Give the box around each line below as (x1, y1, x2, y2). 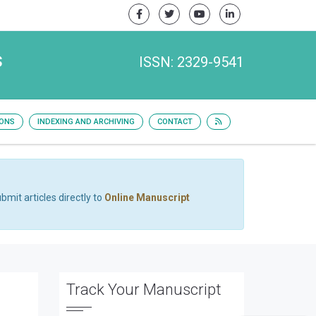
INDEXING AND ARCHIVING (37, 117, 135, 126)
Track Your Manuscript (66, 281, 221, 298)
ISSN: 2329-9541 (139, 54, 244, 71)
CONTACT (157, 117, 193, 126)
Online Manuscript (104, 192, 190, 203)
